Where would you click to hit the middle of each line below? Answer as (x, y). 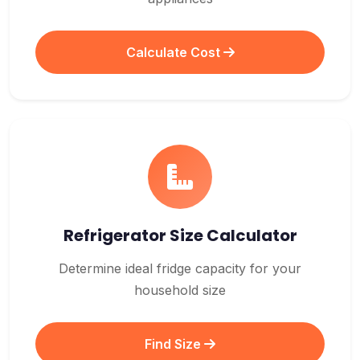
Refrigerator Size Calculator (180, 235)
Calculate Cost (174, 52)
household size (180, 290)
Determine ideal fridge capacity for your (180, 268)
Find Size (174, 344)
